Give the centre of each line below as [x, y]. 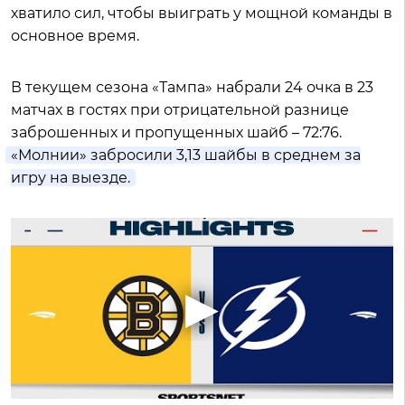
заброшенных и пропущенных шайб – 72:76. [176, 132]
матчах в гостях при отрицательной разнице [180, 110]
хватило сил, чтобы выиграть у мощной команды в [202, 13]
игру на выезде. [71, 178]
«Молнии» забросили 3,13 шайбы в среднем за [186, 155]
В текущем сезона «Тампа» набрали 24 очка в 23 [192, 87]
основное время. [75, 36]
